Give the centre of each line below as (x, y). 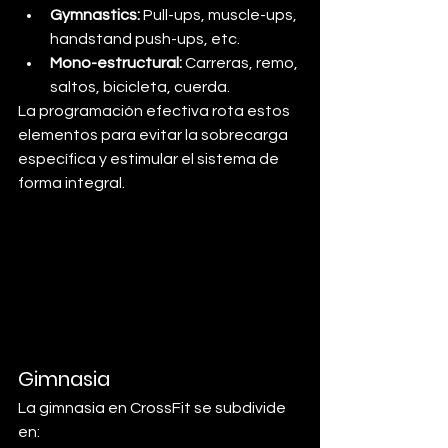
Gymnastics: (95, 15)
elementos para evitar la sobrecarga (154, 135)
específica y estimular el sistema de (150, 159)
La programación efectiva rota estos (155, 111)
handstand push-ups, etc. (145, 39)
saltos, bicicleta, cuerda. (140, 87)
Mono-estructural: (116, 63)
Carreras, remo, (241, 63)
